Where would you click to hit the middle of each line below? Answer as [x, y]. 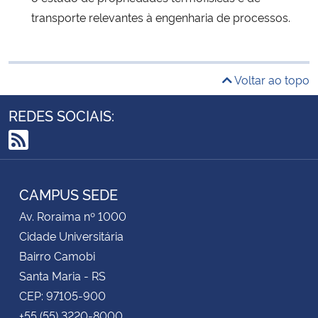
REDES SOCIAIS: [61, 115]
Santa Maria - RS [62, 275]
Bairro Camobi [57, 255]
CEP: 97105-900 [62, 295]
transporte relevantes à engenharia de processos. [161, 17]
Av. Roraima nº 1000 [73, 215]
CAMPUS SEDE [68, 193]
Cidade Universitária [71, 235]
